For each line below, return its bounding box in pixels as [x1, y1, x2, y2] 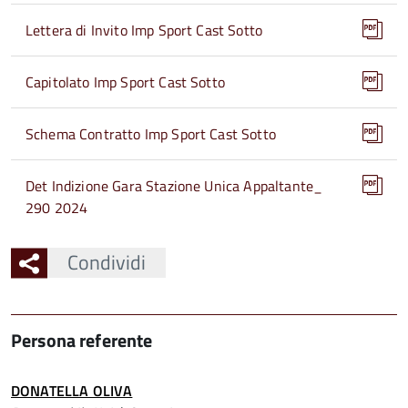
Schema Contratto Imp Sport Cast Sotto [25, 123, 276, 145]
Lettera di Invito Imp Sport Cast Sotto [25, 19, 263, 41]
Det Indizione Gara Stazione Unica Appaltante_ [25, 175, 323, 197]
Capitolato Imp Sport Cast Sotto [25, 71, 225, 93]
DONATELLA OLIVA [11, 380, 133, 402]
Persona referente [11, 326, 153, 354]
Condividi [66, 247, 146, 278]
